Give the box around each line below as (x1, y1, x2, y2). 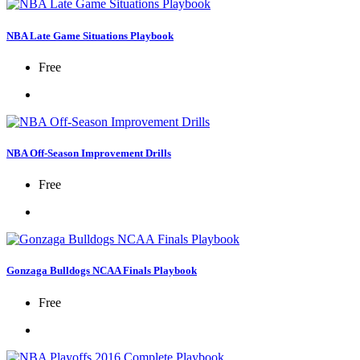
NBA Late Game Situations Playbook (6, 29, 174, 42)
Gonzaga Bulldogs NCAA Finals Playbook (6, 264, 197, 277)
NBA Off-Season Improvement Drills (6, 146, 171, 159)
